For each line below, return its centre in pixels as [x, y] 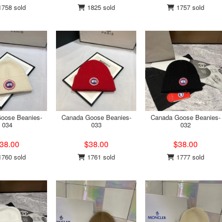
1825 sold [100, 7]
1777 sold [189, 157]
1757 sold [189, 7]
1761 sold [100, 157]
